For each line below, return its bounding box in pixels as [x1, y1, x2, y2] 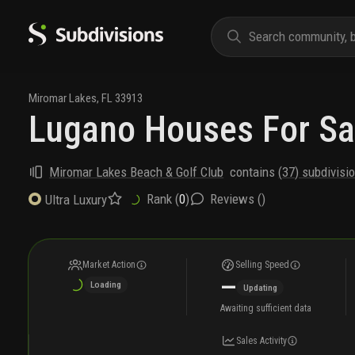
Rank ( [146, 190, 179, 207]
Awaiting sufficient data [220, 302, 312, 314]
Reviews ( [209, 190, 261, 207]
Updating [242, 281, 277, 293]
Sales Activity [235, 334, 287, 346]
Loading [90, 279, 121, 291]
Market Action [82, 258, 136, 270]
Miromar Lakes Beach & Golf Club [49, 163, 224, 180]
